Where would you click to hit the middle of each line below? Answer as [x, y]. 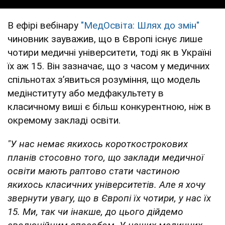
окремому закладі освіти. [64, 120]
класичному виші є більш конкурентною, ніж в [109, 106]
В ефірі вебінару [43, 25]
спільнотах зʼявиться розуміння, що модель [104, 79]
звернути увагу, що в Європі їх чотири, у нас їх [109, 198]
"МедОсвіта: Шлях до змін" [139, 25]
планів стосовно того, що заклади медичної [106, 157]
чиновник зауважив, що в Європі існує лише [105, 39]
